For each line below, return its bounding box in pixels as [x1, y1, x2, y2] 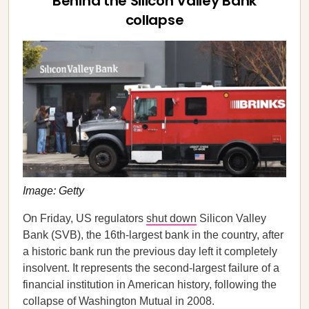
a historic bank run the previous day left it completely [23, 246, 277, 257]
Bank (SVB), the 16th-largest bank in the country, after [23, 229, 283, 241]
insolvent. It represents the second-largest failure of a [23, 262, 279, 274]
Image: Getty [23, 185, 84, 197]
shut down [146, 212, 197, 224]
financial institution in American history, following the [23, 279, 277, 290]
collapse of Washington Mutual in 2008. [23, 295, 215, 307]
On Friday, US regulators [23, 212, 146, 224]
